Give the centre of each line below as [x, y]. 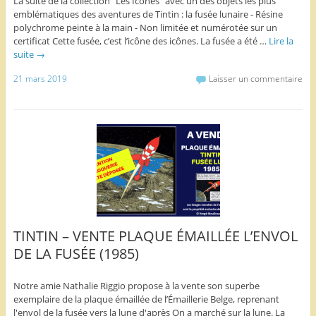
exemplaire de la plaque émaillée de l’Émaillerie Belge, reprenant [146, 299]
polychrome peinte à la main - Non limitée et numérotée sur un [145, 28]
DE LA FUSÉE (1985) [76, 253]
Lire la [281, 41]
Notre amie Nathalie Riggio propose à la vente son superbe [136, 285]
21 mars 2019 [40, 78]
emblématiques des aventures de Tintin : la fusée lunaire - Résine [148, 14]
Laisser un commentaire [256, 78]
